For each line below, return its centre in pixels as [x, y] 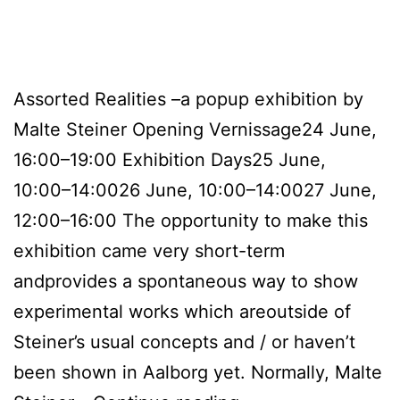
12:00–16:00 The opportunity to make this [191, 220]
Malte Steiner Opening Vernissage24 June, [195, 129]
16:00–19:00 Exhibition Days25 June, [170, 159]
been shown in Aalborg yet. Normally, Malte [198, 372]
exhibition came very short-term [149, 250]
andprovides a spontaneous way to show [186, 281]
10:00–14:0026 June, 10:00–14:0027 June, [195, 190]
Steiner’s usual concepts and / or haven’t [184, 342]
